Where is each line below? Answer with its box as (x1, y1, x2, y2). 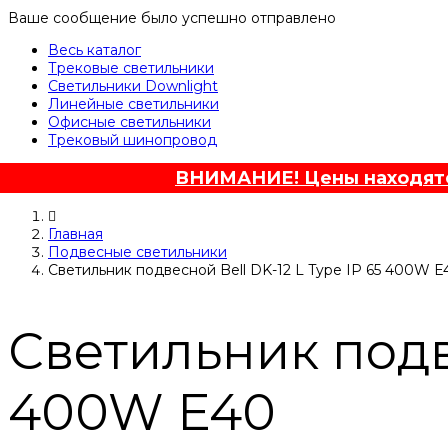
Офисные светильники (48, 113, 211, 132)
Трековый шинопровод (48, 131, 217, 150)
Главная (48, 225, 103, 244)
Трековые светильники (48, 59, 214, 78)
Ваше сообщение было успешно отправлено (8, 9, 336, 28)
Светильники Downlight (48, 77, 218, 96)
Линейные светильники (48, 95, 219, 114)
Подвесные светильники (48, 243, 227, 262)
